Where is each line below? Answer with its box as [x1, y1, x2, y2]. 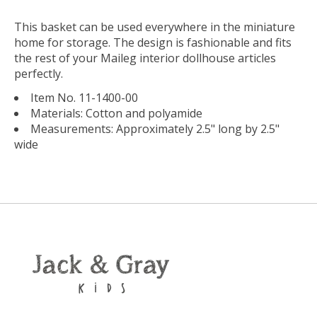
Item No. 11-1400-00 [30, 89, 138, 105]
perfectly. [14, 65, 63, 81]
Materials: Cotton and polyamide [30, 105, 202, 121]
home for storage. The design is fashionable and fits [14, 34, 292, 50]
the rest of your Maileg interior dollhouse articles [14, 50, 276, 66]
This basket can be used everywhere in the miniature [14, 18, 295, 35]
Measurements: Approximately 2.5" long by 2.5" [30, 120, 279, 137]
